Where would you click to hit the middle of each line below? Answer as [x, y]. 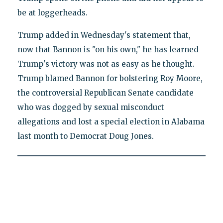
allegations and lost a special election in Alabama [111, 121]
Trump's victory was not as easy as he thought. [106, 64]
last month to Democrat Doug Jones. [85, 136]
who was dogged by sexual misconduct [91, 107]
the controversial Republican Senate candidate [105, 93]
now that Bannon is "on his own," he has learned [108, 49]
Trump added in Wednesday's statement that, [104, 35]
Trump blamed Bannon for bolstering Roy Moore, [110, 78]
